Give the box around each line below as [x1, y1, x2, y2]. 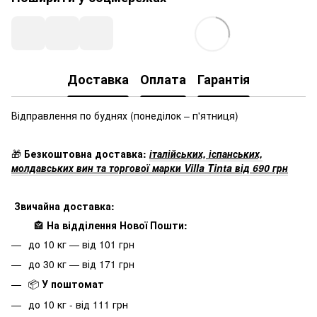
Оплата [140, 70, 186, 89]
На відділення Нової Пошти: [47, 217, 188, 232]
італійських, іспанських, [149, 146, 263, 161]
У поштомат [42, 277, 104, 292]
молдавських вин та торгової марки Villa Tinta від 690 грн [11, 160, 288, 175]
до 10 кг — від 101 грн [28, 236, 134, 251]
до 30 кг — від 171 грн [28, 256, 134, 271]
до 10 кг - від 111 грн [28, 296, 128, 311]
